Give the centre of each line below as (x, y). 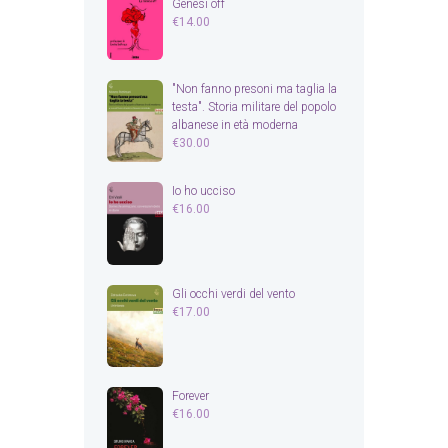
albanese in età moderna (234, 124)
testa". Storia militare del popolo (253, 106)
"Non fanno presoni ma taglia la (254, 88)
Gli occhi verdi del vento (233, 293)
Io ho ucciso (203, 191)
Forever (190, 396)
